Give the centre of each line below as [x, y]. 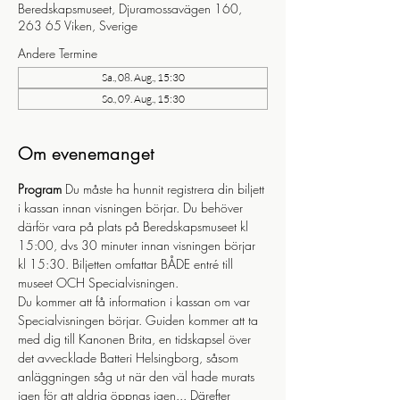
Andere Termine [58, 53]
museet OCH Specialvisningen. [98, 283]
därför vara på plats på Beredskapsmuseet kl [135, 226]
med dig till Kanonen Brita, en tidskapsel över [136, 339]
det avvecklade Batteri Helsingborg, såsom [130, 358]
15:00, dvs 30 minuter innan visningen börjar [138, 245]
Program [40, 189]
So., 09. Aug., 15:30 [143, 99]
